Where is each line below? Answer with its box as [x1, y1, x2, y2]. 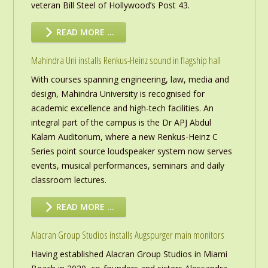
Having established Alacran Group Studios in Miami [31, 248, 227, 260]
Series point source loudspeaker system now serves [31, 145, 232, 157]
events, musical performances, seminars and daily [31, 160, 224, 172]
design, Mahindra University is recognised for [31, 88, 205, 100]
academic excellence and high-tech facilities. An [31, 102, 214, 114]
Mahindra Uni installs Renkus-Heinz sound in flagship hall [31, 53, 221, 68]
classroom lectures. [31, 174, 106, 186]
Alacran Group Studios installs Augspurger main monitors [31, 228, 224, 242]
